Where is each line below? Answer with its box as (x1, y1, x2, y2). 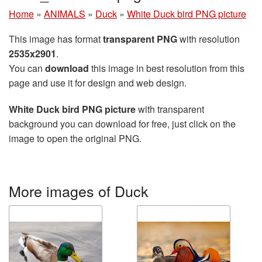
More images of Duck (9, 180, 149, 202)
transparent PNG (103, 32, 177, 46)
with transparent (136, 102, 204, 116)
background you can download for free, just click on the (9, 117, 236, 131)
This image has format (9, 32, 103, 46)
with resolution (177, 32, 240, 46)
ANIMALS (44, 7, 85, 21)
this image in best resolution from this (89, 61, 244, 75)
